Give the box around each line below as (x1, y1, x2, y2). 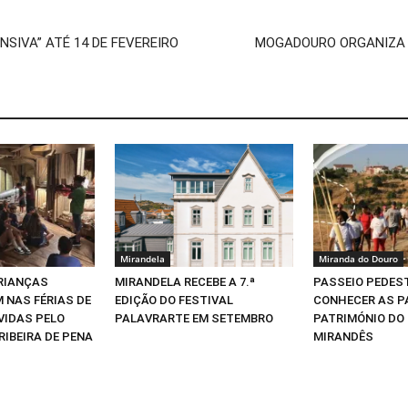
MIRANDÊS (313, 329, 373, 343)
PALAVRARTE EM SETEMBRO (115, 311, 273, 325)
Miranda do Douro (319, 251, 398, 265)
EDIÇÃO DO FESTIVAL (115, 292, 233, 307)
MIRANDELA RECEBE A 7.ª (115, 274, 255, 289)
